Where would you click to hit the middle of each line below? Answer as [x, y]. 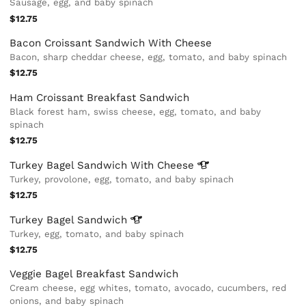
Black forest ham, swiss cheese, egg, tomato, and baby [136, 111]
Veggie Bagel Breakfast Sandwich [94, 274]
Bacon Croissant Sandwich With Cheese [111, 43]
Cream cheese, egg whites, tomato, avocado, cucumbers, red [148, 288]
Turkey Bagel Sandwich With [84, 165]
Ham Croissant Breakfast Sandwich [100, 97]
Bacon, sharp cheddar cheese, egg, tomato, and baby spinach [149, 57]
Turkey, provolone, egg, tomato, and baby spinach [122, 179]
